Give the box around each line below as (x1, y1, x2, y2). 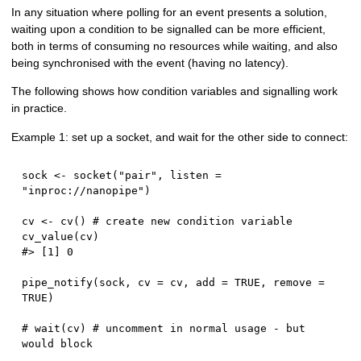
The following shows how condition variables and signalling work (11, 85, 338, 98)
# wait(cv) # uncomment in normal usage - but (22, 322, 306, 335)
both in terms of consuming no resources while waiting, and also (11, 39, 338, 53)
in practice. (11, 102, 68, 115)
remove (267, 276, 319, 289)
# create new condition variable (93, 215, 293, 228)
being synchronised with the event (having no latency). (11, 56, 289, 70)
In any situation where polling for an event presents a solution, (11, 6, 328, 19)
